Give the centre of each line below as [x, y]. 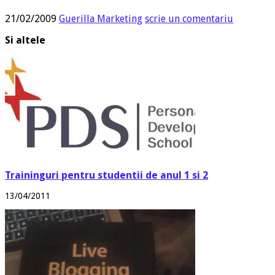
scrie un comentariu [189, 18]
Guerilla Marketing [101, 18]
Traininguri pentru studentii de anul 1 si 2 [107, 175]
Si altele [25, 40]
